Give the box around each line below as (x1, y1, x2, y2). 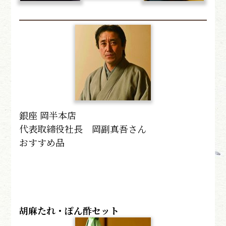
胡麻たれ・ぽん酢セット (19, 203, 120, 217)
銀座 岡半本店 (19, 108, 77, 122)
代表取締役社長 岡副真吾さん (19, 122, 147, 135)
